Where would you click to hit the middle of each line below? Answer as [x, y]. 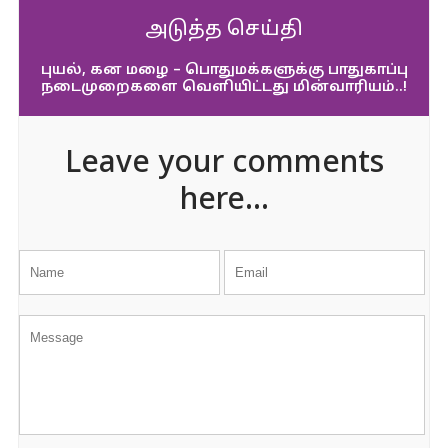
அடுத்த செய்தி [224, 30]
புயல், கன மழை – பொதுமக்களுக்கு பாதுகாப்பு [224, 70]
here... [224, 201]
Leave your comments [224, 164]
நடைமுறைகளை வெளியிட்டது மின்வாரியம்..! [224, 87]
